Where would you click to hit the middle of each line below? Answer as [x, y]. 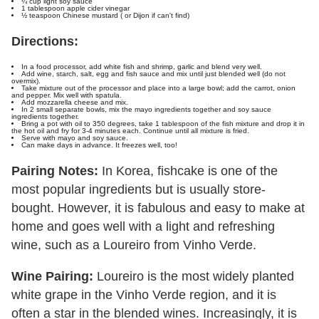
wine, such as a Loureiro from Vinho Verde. [134, 245]
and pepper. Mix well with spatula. [67, 95]
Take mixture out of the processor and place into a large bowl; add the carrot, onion [158, 88]
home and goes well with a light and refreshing [143, 227]
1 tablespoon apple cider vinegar [75, 9]
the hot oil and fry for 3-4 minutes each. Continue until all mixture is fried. [130, 131]
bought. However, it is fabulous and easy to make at [158, 208]
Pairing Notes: [55, 171]
